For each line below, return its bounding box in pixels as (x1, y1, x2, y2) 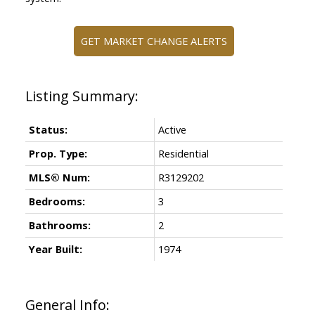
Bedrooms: (28, 193, 85, 208)
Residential (157, 146, 209, 160)
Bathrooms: (28, 217, 91, 232)
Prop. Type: (28, 146, 87, 160)
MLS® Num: (28, 169, 90, 184)
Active (157, 122, 186, 136)
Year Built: (28, 241, 82, 256)
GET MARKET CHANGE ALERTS (81, 33, 228, 48)
